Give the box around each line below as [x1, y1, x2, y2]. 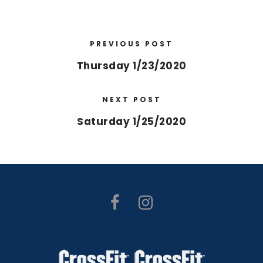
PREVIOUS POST [90, 39, 173, 49]
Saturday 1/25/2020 [77, 114, 186, 129]
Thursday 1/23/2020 [76, 59, 187, 73]
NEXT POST [102, 95, 161, 104]
